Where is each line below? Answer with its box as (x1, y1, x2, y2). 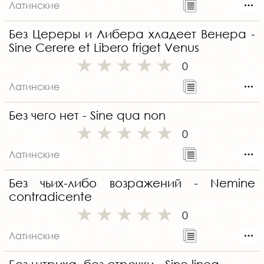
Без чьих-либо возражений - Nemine (9, 176, 255, 190)
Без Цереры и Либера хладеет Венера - (9, 27, 255, 41)
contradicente (9, 190, 92, 204)
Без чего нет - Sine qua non (9, 108, 166, 123)
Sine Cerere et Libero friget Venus (9, 41, 199, 55)
